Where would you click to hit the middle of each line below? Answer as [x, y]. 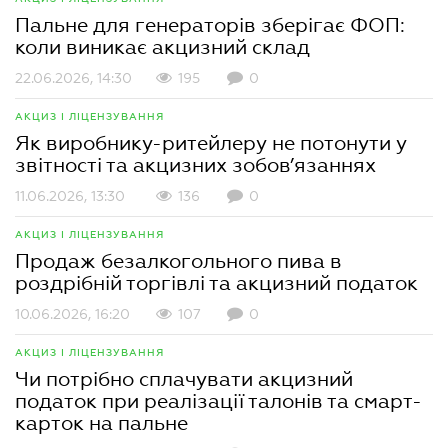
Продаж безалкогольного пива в [178, 261]
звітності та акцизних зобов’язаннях [195, 165]
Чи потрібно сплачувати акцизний [184, 379]
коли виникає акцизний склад [162, 47]
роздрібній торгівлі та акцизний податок [216, 283]
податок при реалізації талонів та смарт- [218, 401]
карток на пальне [101, 423]
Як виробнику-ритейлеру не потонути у [211, 143]
